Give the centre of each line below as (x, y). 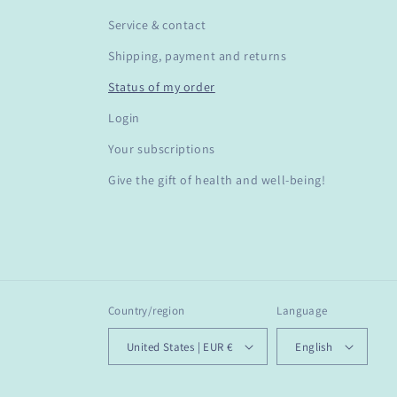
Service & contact (157, 25)
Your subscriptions (162, 149)
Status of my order (162, 87)
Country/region (147, 311)
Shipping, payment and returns (198, 56)
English (314, 346)
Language (302, 311)
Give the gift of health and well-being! (217, 180)
